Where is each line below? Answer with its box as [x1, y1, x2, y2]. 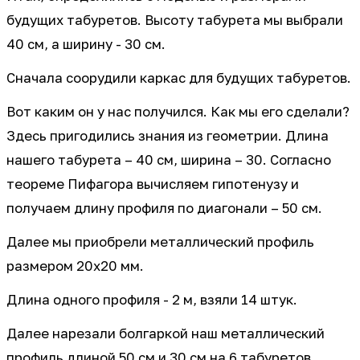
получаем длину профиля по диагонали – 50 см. [6, 200, 322, 217]
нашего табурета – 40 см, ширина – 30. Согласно [6, 152, 331, 169]
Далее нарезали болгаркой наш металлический [6, 325, 325, 342]
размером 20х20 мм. [6, 258, 144, 275]
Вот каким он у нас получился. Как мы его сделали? [6, 104, 350, 121]
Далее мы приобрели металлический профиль [6, 234, 314, 251]
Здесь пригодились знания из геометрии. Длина [6, 128, 329, 145]
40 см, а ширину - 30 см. [6, 36, 166, 53]
